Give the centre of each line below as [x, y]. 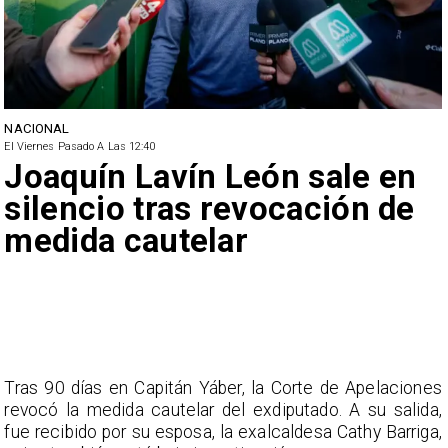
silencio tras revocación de [209, 209]
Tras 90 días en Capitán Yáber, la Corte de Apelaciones [223, 387]
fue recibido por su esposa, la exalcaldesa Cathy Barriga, [223, 431]
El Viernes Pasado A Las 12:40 [80, 147]
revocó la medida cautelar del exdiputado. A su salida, [223, 409]
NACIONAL [37, 129]
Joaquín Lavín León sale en [210, 177]
